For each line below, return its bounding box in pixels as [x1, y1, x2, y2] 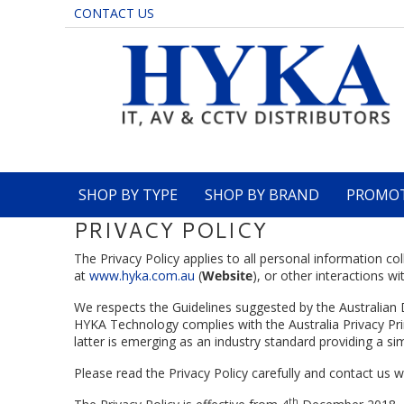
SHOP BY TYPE [78, 185, 178, 205]
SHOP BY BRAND [205, 185, 319, 205]
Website [202, 267, 252, 284]
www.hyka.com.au [89, 267, 195, 284]
